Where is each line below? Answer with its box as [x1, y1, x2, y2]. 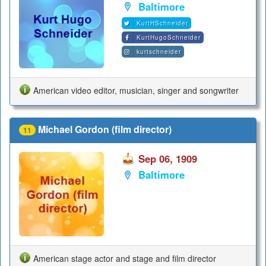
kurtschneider [136, 47, 181, 56]
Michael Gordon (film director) [38, 122, 172, 137]
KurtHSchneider [136, 19, 188, 28]
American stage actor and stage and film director [33, 252, 216, 265]
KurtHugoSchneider [136, 33, 201, 42]
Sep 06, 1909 [138, 151, 197, 166]
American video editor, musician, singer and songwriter [33, 84, 239, 96]
